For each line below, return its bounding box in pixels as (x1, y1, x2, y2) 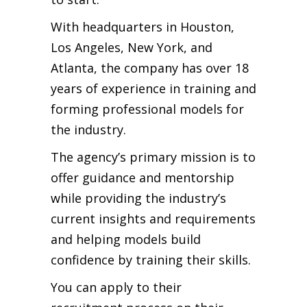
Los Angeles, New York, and (51, 38, 212, 56)
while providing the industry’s (51, 189, 226, 206)
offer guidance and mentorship (51, 169, 234, 186)
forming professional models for (51, 100, 244, 117)
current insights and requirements (51, 210, 256, 227)
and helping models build (51, 230, 201, 247)
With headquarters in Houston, (51, 18, 234, 35)
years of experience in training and (51, 79, 256, 97)
